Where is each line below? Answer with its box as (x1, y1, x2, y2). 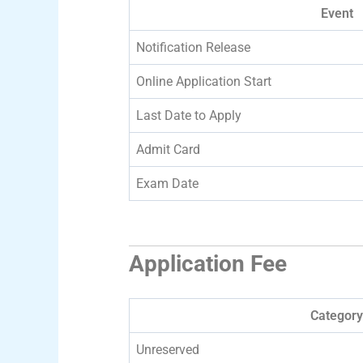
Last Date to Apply (136, 107, 241, 123)
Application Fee (129, 250, 287, 277)
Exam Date (136, 175, 199, 191)
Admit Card (136, 141, 200, 157)
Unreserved (136, 341, 199, 357)
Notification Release (136, 39, 250, 55)
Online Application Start (136, 73, 271, 89)
